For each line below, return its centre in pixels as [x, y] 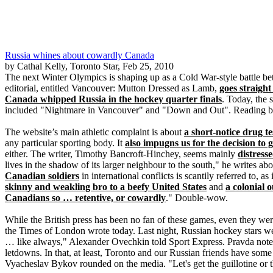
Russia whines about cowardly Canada [80, 55]
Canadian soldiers [42, 176]
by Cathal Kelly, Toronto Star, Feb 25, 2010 [89, 66]
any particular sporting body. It [65, 143]
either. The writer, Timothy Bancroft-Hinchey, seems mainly [121, 154]
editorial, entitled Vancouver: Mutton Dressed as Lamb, [112, 88]
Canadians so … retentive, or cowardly [85, 198]
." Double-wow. [197, 198]
